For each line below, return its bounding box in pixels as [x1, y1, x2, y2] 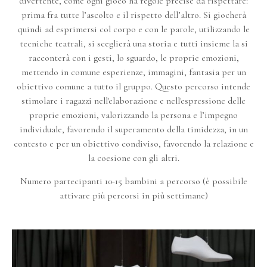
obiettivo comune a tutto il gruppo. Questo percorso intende [17, 80, 250, 92]
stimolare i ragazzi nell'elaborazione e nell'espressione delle [21, 95, 246, 107]
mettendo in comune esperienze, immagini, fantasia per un [21, 66, 246, 78]
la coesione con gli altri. [88, 152, 179, 164]
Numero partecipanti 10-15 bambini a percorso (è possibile [20, 175, 247, 187]
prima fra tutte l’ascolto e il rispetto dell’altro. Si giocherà [21, 9, 246, 21]
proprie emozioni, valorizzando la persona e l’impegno [29, 109, 238, 121]
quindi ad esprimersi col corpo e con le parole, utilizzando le [17, 23, 250, 35]
